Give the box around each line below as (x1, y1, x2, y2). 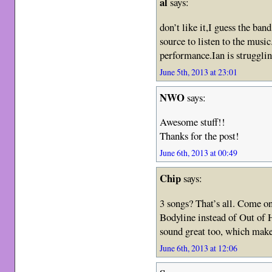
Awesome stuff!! (160, 115, 226, 129)
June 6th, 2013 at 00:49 (160, 147, 238, 159)
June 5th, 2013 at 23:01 (160, 66, 238, 78)
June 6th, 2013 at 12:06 (160, 242, 238, 254)
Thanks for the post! (160, 129, 240, 143)
